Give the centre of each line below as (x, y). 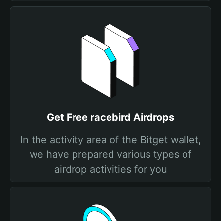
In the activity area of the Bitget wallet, (110, 140)
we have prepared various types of (110, 154)
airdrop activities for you (110, 169)
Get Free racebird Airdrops (110, 117)
